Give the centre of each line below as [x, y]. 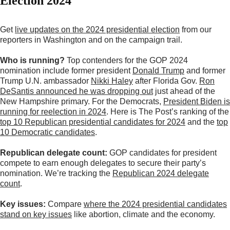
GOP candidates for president [163, 152]
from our [196, 29]
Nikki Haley [112, 81]
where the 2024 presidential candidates [155, 204]
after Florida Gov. [166, 81]
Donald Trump [158, 70]
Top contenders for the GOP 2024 [127, 60]
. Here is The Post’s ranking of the [168, 111]
